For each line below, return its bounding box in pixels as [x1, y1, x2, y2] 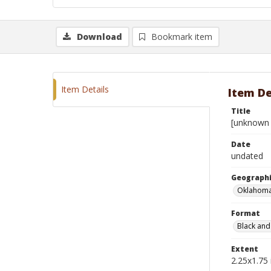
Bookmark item [151, 31, 212, 42]
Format [231, 208, 260, 218]
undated [231, 150, 263, 162]
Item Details [61, 83, 109, 95]
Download [77, 31, 122, 42]
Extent [231, 244, 258, 254]
